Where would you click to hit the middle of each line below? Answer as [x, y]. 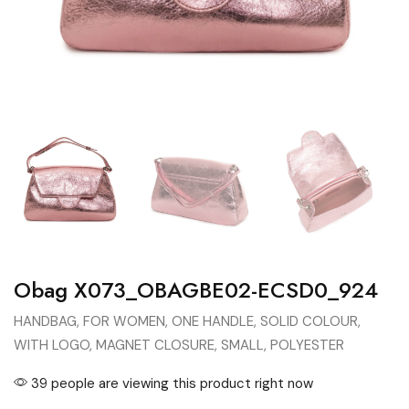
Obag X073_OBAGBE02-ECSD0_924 [196, 290]
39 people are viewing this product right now [170, 384]
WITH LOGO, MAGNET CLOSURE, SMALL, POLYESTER [179, 346]
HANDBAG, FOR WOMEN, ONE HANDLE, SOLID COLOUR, [187, 322]
